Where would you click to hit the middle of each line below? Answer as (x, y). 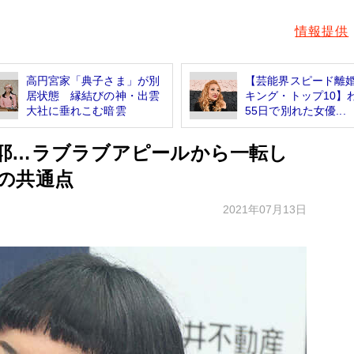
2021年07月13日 (265, 209)
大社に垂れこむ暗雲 (76, 110)
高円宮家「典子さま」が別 (93, 80)
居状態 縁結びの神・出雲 (93, 95)
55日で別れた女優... (296, 110)
